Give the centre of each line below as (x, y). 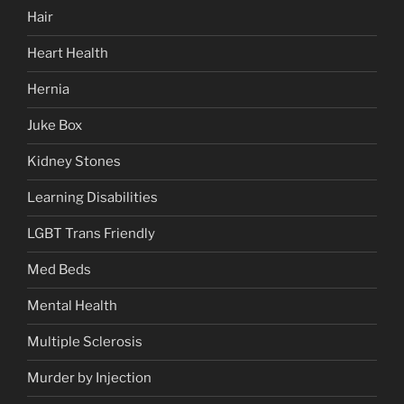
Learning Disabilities (92, 198)
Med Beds (59, 270)
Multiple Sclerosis (85, 342)
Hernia (48, 90)
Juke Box (55, 126)
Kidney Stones (74, 162)
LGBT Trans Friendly (91, 234)
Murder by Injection (89, 378)
